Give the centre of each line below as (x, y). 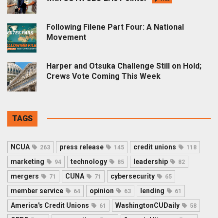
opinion (102, 191)
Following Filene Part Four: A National (115, 27)
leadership (151, 161)
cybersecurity (133, 176)
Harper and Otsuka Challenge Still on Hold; (124, 66)
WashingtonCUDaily (147, 205)
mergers (25, 176)
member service (37, 191)
